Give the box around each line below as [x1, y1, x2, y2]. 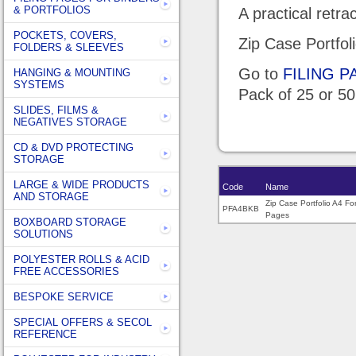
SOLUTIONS [14, 228, 73, 240]
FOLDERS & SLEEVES [14, 41, 124, 53]
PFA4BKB [222, 204, 259, 213]
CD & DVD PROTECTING [14, 141, 133, 153]
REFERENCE [14, 328, 77, 340]
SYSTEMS [14, 79, 64, 91]
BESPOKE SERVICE [14, 291, 114, 303]
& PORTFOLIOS [14, 4, 91, 16]
